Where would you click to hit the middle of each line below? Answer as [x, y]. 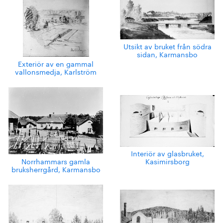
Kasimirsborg [167, 161]
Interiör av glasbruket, [167, 153]
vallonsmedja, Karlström [56, 71]
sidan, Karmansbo [167, 54]
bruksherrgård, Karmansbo [56, 168]
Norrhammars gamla [56, 161]
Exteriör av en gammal [56, 63]
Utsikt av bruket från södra [167, 46]
